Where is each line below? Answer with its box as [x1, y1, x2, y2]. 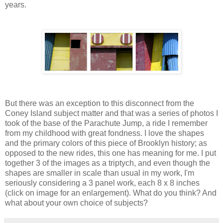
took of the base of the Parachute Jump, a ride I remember [5, 118, 208, 127]
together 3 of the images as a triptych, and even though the [5, 158, 210, 167]
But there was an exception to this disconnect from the [5, 99, 194, 108]
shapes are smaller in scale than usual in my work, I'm [5, 168, 194, 177]
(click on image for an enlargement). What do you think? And [5, 188, 217, 197]
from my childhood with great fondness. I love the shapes [5, 128, 204, 137]
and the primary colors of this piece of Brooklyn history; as [5, 138, 207, 147]
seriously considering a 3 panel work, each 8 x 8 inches [5, 178, 200, 187]
